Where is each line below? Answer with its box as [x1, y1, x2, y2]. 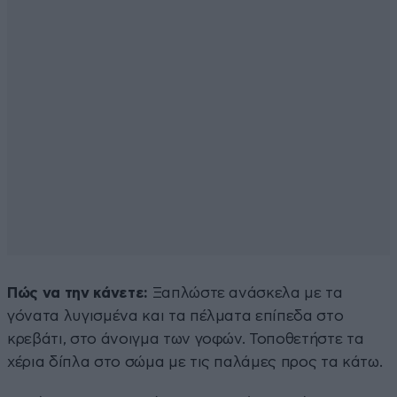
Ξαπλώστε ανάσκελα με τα [147, 284, 343, 300]
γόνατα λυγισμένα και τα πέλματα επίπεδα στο [7, 307, 344, 323]
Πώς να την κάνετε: [7, 284, 148, 300]
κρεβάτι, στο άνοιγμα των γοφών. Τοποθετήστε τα [7, 331, 364, 346]
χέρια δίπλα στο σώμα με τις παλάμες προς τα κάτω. [7, 354, 383, 370]
